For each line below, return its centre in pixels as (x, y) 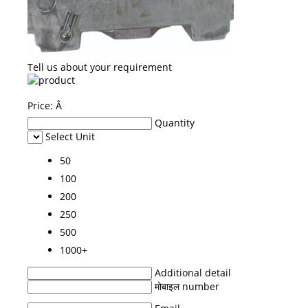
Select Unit (70, 136)
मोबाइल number (187, 286)
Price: (42, 105)
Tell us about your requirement (100, 67)
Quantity (175, 122)
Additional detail (193, 272)
